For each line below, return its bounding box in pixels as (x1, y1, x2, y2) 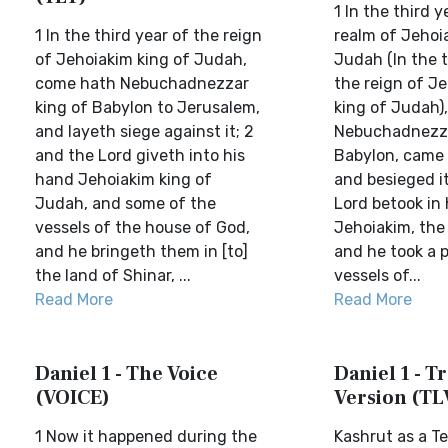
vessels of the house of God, (35, 218, 250, 237)
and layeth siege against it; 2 (35, 122, 254, 141)
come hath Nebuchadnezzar (35, 74, 249, 93)
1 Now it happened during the (35, 427, 257, 446)
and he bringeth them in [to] (35, 242, 248, 261)
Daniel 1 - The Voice (35, 361, 218, 387)
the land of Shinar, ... (35, 266, 191, 285)
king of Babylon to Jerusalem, (35, 98, 260, 117)
